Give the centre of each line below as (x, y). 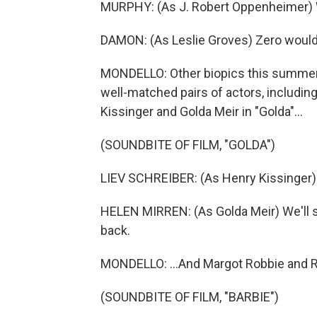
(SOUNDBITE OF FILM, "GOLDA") (188, 145)
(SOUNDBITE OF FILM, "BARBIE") (190, 297)
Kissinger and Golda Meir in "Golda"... (202, 111)
